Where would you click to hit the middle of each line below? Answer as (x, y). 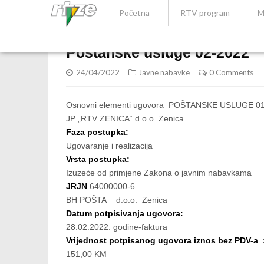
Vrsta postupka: (99, 159)
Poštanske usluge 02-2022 (158, 53)
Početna (134, 13)
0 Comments (231, 72)
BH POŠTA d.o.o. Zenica (117, 200)
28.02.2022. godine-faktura (117, 227)
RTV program (205, 13)
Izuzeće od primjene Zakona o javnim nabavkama (159, 173)
